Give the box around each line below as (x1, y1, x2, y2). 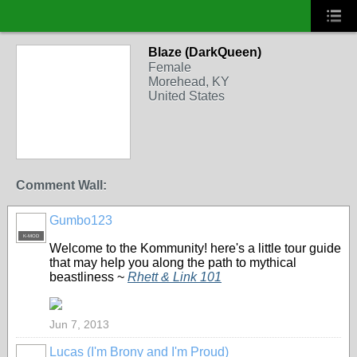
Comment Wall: (16, 178, 107, 192)
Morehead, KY (148, 75, 229, 88)
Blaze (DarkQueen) (148, 45, 261, 59)
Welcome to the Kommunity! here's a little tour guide (49, 241, 341, 255)
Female (148, 61, 191, 74)
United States (148, 89, 225, 103)
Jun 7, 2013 (49, 318, 109, 331)
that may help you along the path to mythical (49, 256, 296, 269)
